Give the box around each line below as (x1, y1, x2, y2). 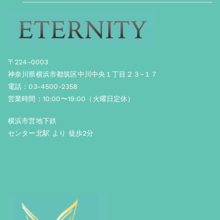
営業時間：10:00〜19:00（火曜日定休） (8, 95, 135, 103)
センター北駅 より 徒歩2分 (8, 129, 94, 137)
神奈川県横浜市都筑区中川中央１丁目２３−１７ (8, 70, 158, 78)
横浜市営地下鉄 (8, 117, 57, 125)
